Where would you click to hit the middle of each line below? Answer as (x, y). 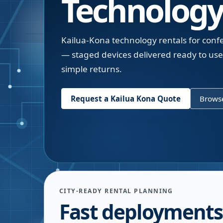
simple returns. (92, 69)
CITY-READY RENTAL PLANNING (116, 191)
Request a (91, 99)
